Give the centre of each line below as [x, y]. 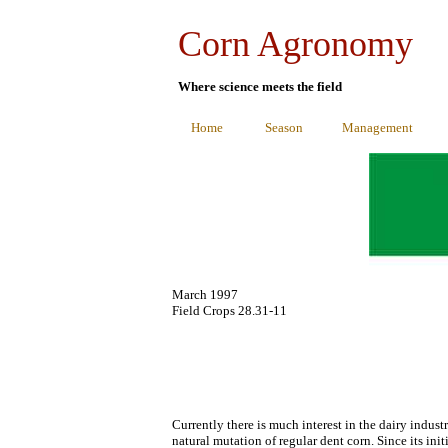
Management [377, 127]
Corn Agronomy [295, 44]
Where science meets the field [260, 86]
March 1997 [205, 294]
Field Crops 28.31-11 [229, 310]
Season [284, 127]
